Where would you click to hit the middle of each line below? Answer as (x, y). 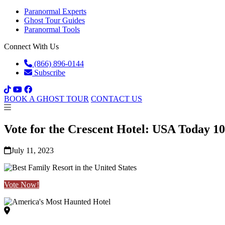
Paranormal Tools (52, 29)
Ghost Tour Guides (54, 20)
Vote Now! (22, 184)
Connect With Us (31, 46)
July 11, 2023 (32, 150)
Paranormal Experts (55, 11)
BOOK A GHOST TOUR (46, 99)
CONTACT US (117, 99)
